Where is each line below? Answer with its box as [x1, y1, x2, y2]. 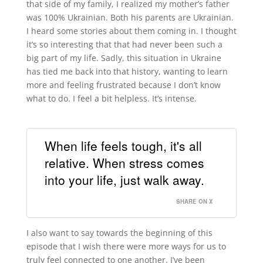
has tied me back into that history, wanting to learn [26, 66, 228, 77]
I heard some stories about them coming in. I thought [26, 25, 237, 37]
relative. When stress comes [44, 153, 204, 171]
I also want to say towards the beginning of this [26, 227, 213, 238]
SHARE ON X [176, 197, 214, 205]
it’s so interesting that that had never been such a [26, 39, 222, 50]
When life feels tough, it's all [44, 136, 202, 154]
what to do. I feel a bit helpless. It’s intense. [26, 93, 197, 104]
